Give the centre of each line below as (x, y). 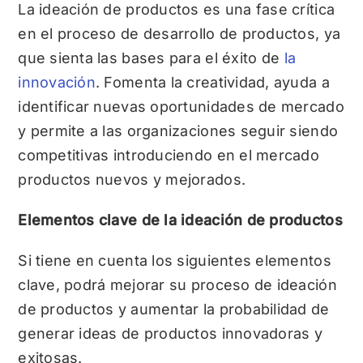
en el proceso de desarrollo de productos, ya (179, 34)
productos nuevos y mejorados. (132, 180)
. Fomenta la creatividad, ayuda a (212, 83)
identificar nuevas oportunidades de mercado (181, 107)
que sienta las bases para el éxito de (151, 58)
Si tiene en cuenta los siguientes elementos (175, 261)
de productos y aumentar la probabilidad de (174, 310)
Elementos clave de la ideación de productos (180, 220)
